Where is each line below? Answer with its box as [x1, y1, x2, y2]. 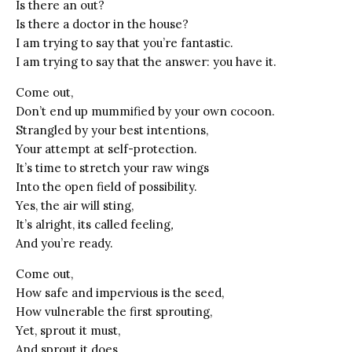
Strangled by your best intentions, [16, 122, 208, 137]
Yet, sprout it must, [16, 322, 120, 338]
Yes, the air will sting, [16, 197, 134, 213]
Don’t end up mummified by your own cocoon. [16, 103, 275, 119]
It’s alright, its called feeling [16, 216, 170, 232]
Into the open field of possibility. [16, 178, 197, 194]
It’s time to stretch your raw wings [16, 159, 209, 175]
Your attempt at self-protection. [16, 141, 197, 156]
